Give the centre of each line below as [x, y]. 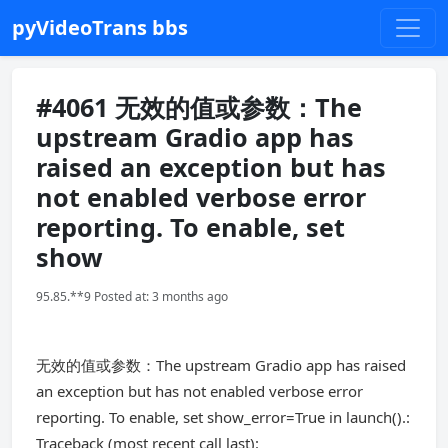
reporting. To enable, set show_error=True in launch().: [223, 417]
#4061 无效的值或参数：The [199, 107]
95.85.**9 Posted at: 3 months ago [132, 296]
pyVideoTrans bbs [100, 27]
